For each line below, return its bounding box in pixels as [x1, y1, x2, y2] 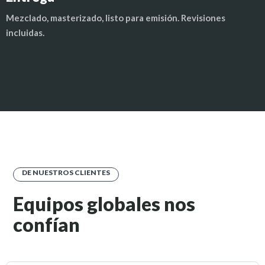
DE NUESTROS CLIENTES [22, 168, 111, 177]
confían [13, 213, 80, 237]
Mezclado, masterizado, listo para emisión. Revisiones [6, 12, 226, 24]
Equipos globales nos [13, 192, 196, 216]
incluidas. [6, 27, 45, 38]
